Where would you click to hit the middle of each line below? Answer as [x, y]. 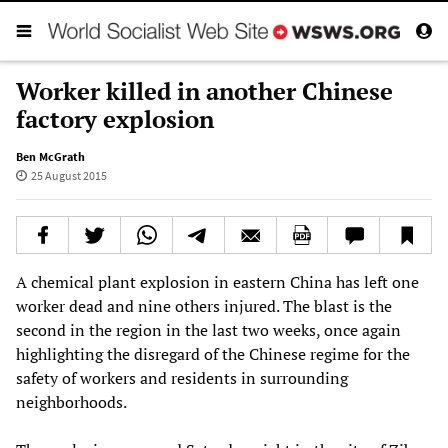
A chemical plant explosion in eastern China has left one [217, 281]
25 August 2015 [68, 175]
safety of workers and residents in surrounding [182, 377]
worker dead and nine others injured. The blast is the [204, 305]
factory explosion [115, 118]
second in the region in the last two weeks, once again [208, 329]
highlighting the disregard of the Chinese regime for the [213, 353]
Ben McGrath [50, 156]
